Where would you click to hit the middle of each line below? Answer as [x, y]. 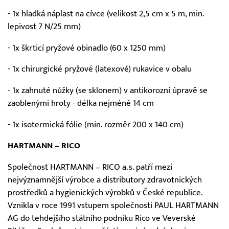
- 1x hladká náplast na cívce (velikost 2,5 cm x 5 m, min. [106, 14]
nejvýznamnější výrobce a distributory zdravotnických [105, 180]
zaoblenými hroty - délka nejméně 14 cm [81, 103]
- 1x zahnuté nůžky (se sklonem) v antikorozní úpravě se [108, 90]
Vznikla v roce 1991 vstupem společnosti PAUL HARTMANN [113, 205]
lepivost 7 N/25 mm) [44, 26]
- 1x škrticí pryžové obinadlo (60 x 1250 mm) [87, 48]
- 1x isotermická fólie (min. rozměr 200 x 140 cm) [96, 124]
